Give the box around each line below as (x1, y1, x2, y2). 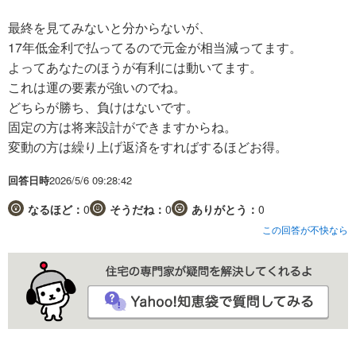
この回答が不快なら (262, 222, 348, 236)
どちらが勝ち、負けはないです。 (8, 97, 199, 116)
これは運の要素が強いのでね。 (8, 77, 186, 96)
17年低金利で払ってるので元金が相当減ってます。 (8, 37, 302, 56)
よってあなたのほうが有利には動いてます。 (8, 57, 262, 76)
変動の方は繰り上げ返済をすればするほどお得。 (8, 137, 288, 156)
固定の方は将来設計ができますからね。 (8, 117, 237, 136)
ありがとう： (192, 200, 258, 217)
